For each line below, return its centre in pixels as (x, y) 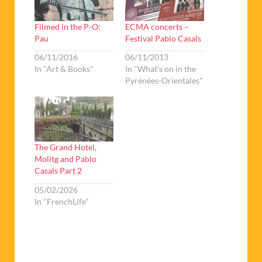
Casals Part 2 (58, 171)
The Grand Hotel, (65, 147)
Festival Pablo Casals (163, 38)
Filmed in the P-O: (68, 26)
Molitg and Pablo (65, 159)
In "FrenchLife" (62, 201)
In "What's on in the (161, 69)
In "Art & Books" (64, 69)
